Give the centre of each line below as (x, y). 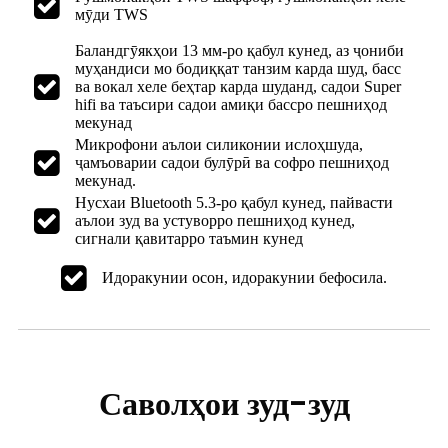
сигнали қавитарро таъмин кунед (189, 238)
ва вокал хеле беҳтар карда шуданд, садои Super (238, 86)
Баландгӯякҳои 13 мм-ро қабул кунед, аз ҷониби (239, 50)
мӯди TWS (111, 14)
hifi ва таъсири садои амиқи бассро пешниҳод (231, 104)
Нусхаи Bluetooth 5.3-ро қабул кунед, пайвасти (234, 202)
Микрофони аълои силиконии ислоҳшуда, (219, 144)
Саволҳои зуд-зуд (224, 403)
